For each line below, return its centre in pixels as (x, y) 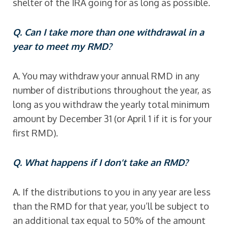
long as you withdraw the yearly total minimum (111, 104)
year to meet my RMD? (62, 46)
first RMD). (35, 133)
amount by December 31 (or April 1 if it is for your (112, 119)
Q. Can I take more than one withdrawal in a (108, 32)
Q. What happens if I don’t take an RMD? (101, 162)
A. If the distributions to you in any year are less (112, 192)
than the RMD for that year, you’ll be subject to (111, 206)
